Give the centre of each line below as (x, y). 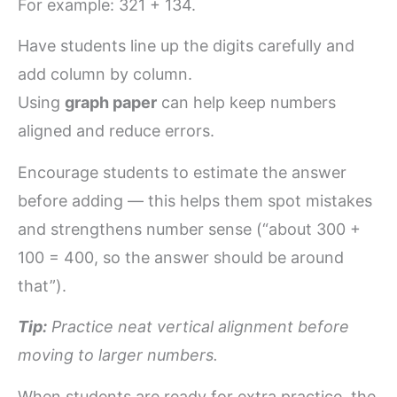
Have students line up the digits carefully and (186, 46)
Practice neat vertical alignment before (198, 327)
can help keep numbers (246, 103)
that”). (42, 285)
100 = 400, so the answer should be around (181, 257)
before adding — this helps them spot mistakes (195, 200)
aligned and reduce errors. (116, 131)
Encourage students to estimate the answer (182, 172)
